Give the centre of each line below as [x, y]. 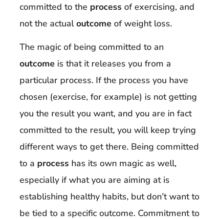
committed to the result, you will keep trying [108, 130]
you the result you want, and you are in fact [106, 114]
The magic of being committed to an [92, 47]
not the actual [48, 23]
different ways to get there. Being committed [109, 147]
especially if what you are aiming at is [95, 180]
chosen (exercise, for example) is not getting [108, 97]
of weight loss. [142, 23]
